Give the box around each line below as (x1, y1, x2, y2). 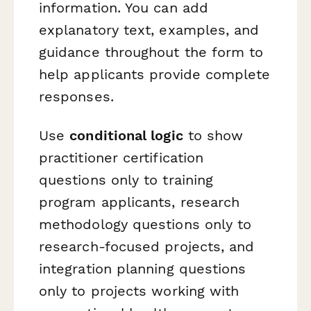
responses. (39, 88, 114, 106)
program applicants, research (39, 193, 240, 210)
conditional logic (69, 126, 183, 144)
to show (183, 126, 244, 144)
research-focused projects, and (39, 237, 255, 255)
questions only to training (39, 171, 214, 188)
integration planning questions (39, 260, 246, 277)
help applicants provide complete (39, 66, 271, 83)
